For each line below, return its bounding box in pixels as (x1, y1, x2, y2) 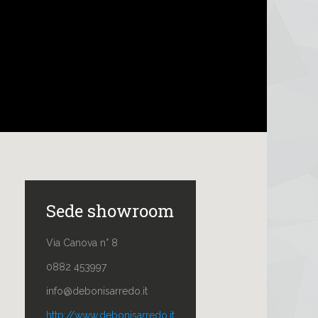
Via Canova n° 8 (46, 237, 118, 249)
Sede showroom (46, 199, 174, 223)
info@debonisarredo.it (46, 285, 148, 297)
